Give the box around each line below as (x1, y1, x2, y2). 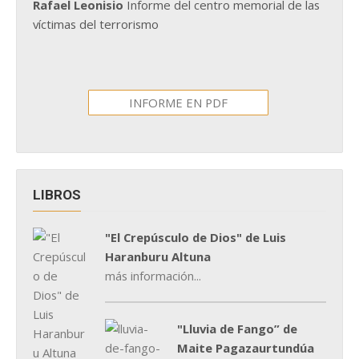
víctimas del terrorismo (33, 15, 159, 32)
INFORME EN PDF (128, 94, 228, 111)
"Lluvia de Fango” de (177, 321, 297, 337)
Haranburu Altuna (105, 248, 211, 265)
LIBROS (33, 186, 81, 203)
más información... (105, 268, 201, 284)
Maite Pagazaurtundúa (177, 340, 314, 357)
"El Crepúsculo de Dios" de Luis (105, 229, 286, 246)
